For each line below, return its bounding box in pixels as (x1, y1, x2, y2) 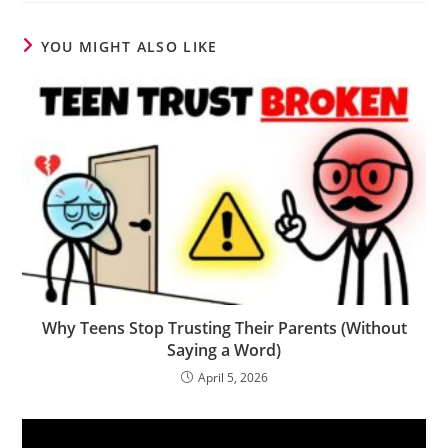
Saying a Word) (167, 339, 281, 362)
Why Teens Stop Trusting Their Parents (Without (41, 317, 407, 340)
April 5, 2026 (197, 369, 268, 387)
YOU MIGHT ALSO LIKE (40, 37, 218, 56)
